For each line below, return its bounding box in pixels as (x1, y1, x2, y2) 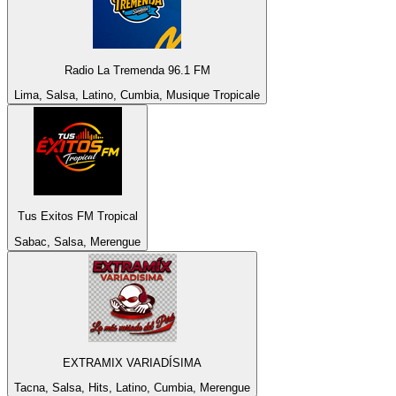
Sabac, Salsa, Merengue (14, 234, 141, 248)
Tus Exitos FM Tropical (17, 209, 138, 224)
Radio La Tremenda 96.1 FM (64, 63, 210, 77)
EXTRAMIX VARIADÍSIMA (63, 356, 202, 370)
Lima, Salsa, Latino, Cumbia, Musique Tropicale (14, 88, 260, 103)
